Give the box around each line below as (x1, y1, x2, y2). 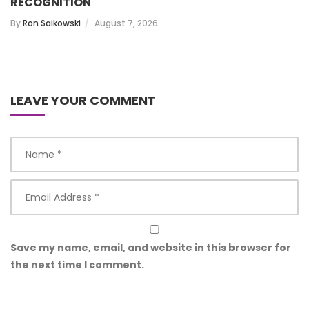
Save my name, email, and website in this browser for (10, 240, 291, 255)
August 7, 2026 (94, 17, 158, 29)
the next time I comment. (10, 257, 144, 272)
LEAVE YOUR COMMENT (10, 91, 156, 109)
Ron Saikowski (23, 17, 81, 29)
